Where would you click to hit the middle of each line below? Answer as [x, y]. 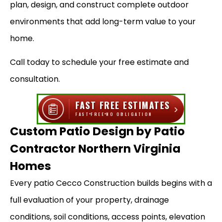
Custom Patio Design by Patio [97, 131]
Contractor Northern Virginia [95, 148]
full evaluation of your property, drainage [89, 200]
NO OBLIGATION [129, 114]
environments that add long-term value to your [103, 21]
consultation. [35, 79]
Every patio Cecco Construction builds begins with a [111, 183]
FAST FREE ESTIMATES [123, 105]
